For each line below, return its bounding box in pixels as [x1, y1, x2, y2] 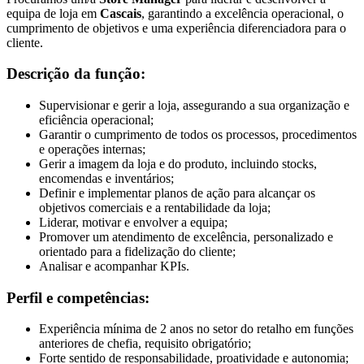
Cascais [100, 6, 141, 20]
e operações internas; [39, 141, 145, 156]
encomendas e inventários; [39, 171, 174, 185]
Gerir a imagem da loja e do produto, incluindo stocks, [39, 156, 317, 171]
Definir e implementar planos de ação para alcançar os [39, 185, 315, 200]
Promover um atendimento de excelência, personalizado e [39, 229, 333, 244]
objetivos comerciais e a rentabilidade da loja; [39, 200, 271, 214]
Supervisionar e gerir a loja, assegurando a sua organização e [39, 97, 349, 112]
